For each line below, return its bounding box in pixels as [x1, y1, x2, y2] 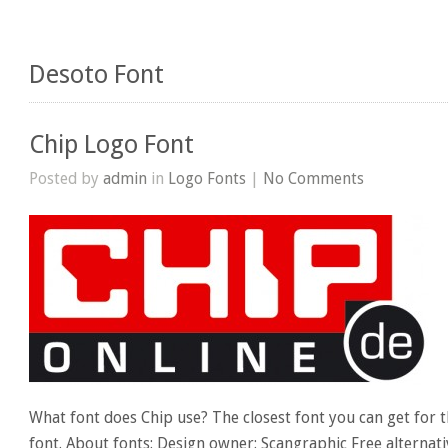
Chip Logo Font [29, 129, 195, 159]
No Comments [263, 168, 365, 188]
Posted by [29, 168, 104, 188]
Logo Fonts [168, 168, 247, 188]
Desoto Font [29, 59, 165, 89]
